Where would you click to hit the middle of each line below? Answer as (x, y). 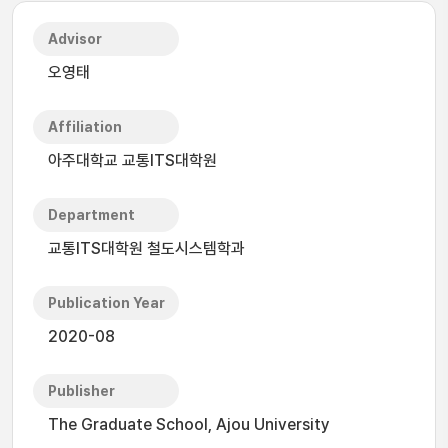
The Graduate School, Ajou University (189, 424)
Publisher (81, 391)
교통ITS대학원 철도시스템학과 (146, 248)
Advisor (75, 39)
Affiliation (85, 127)
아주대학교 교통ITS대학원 (132, 160)
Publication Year (106, 303)
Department (91, 215)
